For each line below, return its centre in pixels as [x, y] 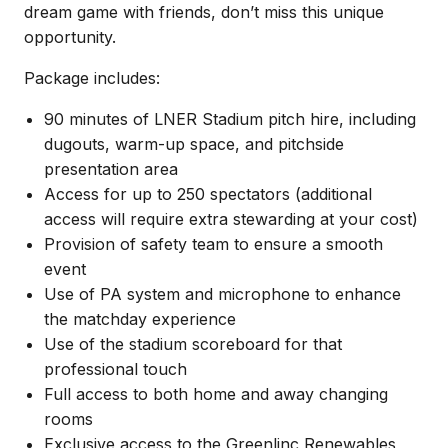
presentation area [111, 169]
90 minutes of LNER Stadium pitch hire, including [230, 119]
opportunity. [70, 37]
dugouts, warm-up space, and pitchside [194, 144]
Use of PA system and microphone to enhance [222, 294]
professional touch [115, 369]
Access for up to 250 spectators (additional [208, 194]
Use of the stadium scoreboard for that [193, 344]
